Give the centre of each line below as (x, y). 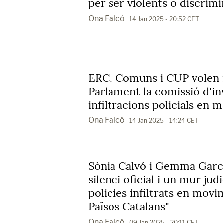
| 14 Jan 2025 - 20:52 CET (162, 19)
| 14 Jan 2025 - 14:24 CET (162, 120)
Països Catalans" (129, 206)
